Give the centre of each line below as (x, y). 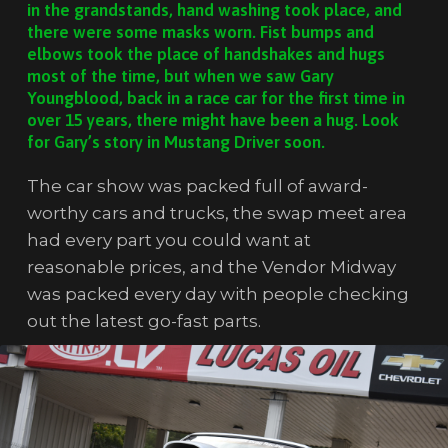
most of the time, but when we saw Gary (180, 76)
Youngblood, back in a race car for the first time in (215, 98)
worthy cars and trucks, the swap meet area (216, 213)
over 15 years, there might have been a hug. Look (212, 120)
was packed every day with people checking (217, 294)
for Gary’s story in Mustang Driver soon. (175, 142)
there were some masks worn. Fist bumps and (200, 32)
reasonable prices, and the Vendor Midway (211, 267)
